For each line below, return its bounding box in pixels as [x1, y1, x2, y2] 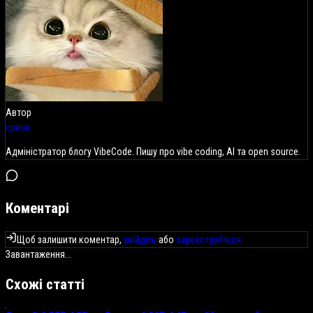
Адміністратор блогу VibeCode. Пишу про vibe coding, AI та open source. [6, 145, 300, 157]
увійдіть [124, 233, 156, 245]
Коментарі [6, 200, 69, 217]
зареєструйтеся [176, 233, 241, 245]
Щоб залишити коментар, [17, 233, 124, 245]
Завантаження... [6, 248, 71, 260]
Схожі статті [6, 276, 85, 293]
